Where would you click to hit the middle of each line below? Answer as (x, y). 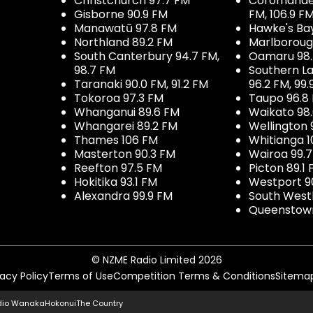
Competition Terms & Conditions (194, 276)
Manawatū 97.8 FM (125, 28)
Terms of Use (81, 276)
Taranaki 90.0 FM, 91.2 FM (141, 84)
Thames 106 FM (116, 140)
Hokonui (60, 303)
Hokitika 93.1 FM (116, 182)
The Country (100, 303)
